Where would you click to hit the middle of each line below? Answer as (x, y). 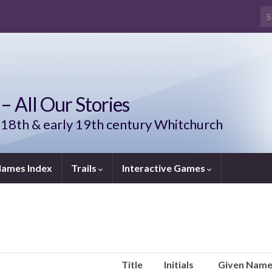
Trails (85, 168)
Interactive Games (165, 168)
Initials (179, 264)
